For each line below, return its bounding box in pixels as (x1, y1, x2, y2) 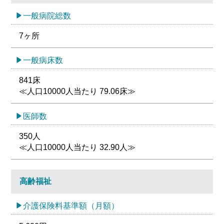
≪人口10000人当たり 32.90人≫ (19, 142, 136, 151)
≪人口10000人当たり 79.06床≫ (19, 87, 136, 96)
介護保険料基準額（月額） (23, 201, 119, 210)
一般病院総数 (23, 11, 71, 20)
